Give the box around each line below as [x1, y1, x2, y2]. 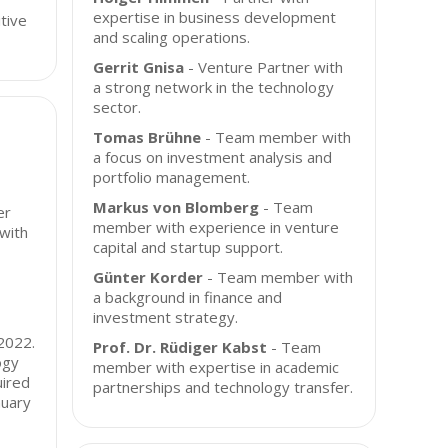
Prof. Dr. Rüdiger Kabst [93, 337, 268, 357]
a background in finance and [93, 287, 283, 307]
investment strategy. [93, 307, 239, 327]
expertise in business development [93, 7, 337, 27]
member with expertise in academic [93, 357, 340, 377]
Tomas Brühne [93, 127, 202, 147]
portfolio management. [93, 167, 251, 187]
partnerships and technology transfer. [93, 377, 354, 397]
